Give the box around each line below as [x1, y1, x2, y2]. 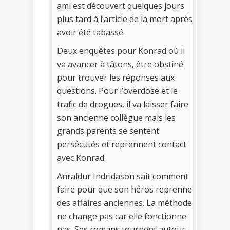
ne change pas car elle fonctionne [57, 210, 186, 222]
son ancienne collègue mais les [57, 112, 176, 124]
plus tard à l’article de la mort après [57, 13, 193, 25]
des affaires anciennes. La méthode [57, 197, 192, 209]
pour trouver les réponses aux [57, 72, 175, 84]
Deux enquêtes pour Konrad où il [57, 45, 185, 57]
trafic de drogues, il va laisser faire [57, 99, 188, 110]
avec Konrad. [57, 152, 106, 164]
